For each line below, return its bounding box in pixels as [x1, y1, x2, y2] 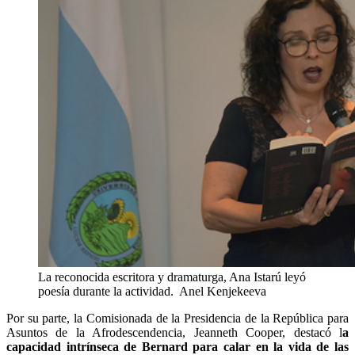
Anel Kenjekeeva [179, 284, 266, 298]
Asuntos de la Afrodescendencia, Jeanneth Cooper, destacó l [6, 325, 342, 339]
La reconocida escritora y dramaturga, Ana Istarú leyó [38, 269, 306, 284]
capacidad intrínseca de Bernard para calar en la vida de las [6, 339, 349, 353]
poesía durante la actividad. [38, 284, 179, 298]
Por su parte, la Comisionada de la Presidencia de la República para [6, 311, 349, 325]
